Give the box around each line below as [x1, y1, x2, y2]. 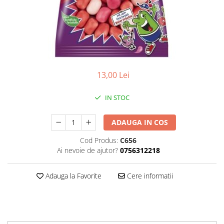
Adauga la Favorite [43, 171, 101, 180]
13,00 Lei [96, 69, 129, 80]
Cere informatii [124, 171, 173, 180]
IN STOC [103, 93, 129, 102]
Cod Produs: [80, 135, 118, 145]
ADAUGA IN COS [111, 117, 168, 127]
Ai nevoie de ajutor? [56, 145, 118, 155]
